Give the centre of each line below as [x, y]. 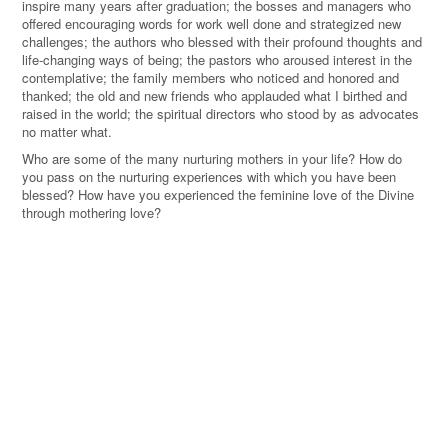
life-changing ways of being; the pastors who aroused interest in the [217, 59]
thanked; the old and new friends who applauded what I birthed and [214, 95]
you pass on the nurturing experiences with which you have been [209, 176]
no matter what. [69, 131]
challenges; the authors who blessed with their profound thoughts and [222, 41]
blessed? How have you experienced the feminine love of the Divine [218, 194]
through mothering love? [95, 212]
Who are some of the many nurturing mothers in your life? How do [212, 158]
